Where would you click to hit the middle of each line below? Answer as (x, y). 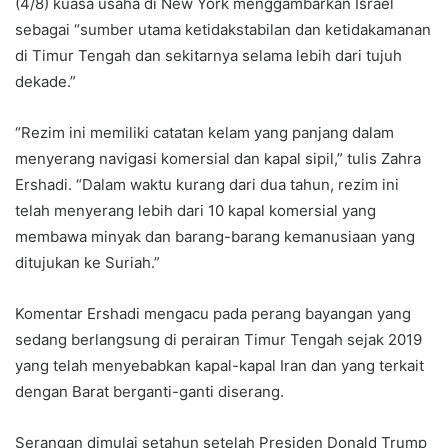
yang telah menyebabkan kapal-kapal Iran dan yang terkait (219, 365)
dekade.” (45, 81)
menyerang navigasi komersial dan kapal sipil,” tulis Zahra (218, 158)
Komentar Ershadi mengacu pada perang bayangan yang (213, 313)
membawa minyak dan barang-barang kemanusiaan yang (215, 236)
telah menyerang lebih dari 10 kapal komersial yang (195, 210)
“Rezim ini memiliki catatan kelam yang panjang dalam (204, 132)
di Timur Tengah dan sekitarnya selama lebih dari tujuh (208, 55)
